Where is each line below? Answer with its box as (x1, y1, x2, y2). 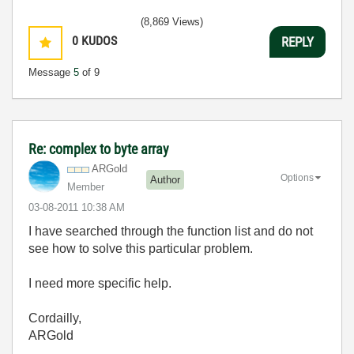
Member (67, 181, 104, 193)
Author (150, 173, 180, 186)
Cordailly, (28, 311, 81, 325)
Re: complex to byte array (28, 141, 169, 157)
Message (28, 66, 73, 78)
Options (281, 171, 314, 183)
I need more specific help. (28, 277, 171, 290)
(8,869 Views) (141, 16, 203, 28)
